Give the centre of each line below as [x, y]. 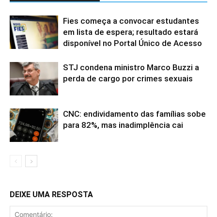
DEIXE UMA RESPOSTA [51, 194]
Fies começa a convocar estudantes [131, 21]
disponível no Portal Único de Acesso [132, 43]
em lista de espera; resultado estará [131, 32]
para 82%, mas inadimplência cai [123, 125]
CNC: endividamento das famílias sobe [134, 114]
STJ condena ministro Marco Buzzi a [131, 67]
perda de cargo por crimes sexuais [128, 78]
